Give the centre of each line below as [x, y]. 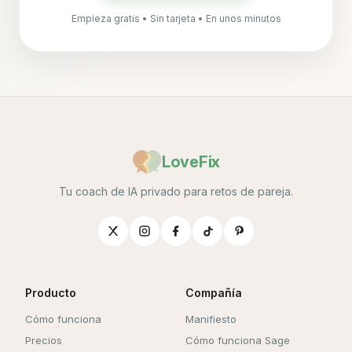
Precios [44, 341]
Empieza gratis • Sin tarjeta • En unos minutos [176, 19]
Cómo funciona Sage [238, 341]
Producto [51, 293]
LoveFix [191, 162]
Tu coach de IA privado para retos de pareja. [176, 192]
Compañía [214, 293]
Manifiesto [211, 319]
